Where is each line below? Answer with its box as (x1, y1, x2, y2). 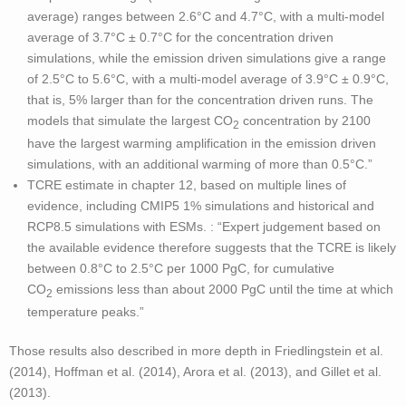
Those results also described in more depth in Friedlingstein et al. (9, 343, 383, 358)
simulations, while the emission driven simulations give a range (27, 51, 386, 66)
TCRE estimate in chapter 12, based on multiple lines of (27, 178, 346, 193)
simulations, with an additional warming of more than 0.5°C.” (27, 157, 372, 172)
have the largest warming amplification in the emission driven (27, 136, 376, 151)
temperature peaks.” (27, 304, 144, 319)
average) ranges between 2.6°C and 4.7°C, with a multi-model (27, 9, 384, 24)
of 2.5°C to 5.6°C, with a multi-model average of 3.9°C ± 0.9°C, (27, 72, 389, 87)
